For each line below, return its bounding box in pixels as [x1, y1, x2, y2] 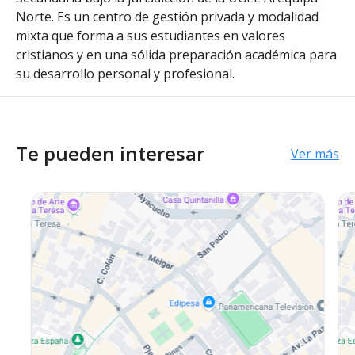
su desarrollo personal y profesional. [16, 65, 235, 82]
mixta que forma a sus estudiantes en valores [16, 27, 285, 44]
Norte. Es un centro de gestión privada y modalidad [16, 8, 319, 25]
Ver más [291, 145, 339, 162]
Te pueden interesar [16, 140, 204, 166]
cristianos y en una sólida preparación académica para [16, 46, 337, 63]
